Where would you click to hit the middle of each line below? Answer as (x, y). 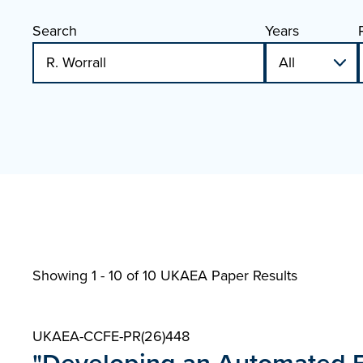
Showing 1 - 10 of (88, 275)
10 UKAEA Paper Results (220, 275)
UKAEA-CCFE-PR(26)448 (111, 336)
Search (55, 31)
